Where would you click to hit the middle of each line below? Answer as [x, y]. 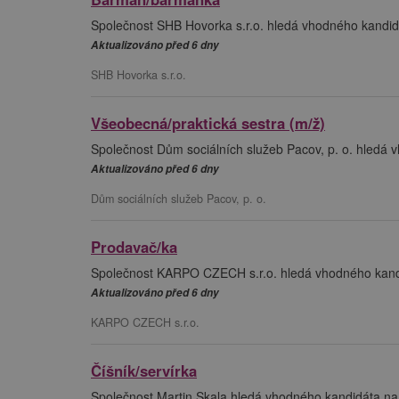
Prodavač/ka [134, 246]
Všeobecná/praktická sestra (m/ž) [208, 122]
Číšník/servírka [144, 370]
